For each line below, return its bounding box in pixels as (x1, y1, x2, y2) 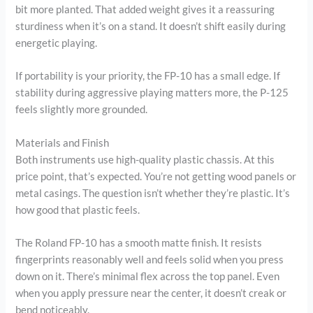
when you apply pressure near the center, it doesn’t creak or (15, 286, 287, 299)
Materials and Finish (15, 136, 110, 149)
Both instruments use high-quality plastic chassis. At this (15, 153, 275, 166)
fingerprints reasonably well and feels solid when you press (15, 253, 284, 265)
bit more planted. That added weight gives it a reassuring (15, 3, 275, 15)
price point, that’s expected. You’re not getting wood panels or (15, 170, 297, 182)
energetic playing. (15, 36, 98, 49)
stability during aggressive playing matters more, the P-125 (15, 87, 289, 99)
